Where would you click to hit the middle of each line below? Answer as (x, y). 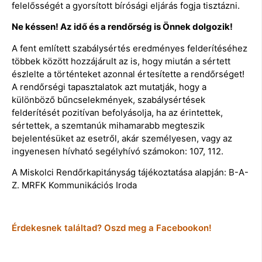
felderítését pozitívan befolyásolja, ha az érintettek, (117, 112)
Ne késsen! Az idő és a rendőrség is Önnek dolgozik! (122, 27)
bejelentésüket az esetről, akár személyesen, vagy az (122, 138)
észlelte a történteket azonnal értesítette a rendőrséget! (128, 74)
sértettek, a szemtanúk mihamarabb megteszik (108, 125)
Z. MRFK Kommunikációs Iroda (74, 185)
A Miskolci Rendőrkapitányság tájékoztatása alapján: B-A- (130, 172)
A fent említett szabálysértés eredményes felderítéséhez (130, 48)
